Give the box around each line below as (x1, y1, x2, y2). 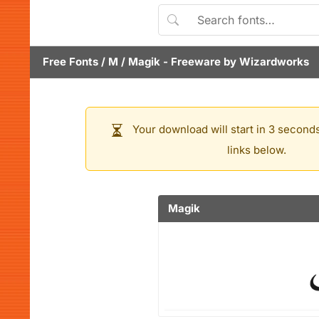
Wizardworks (239, 55, 309, 68)
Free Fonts (43, 55, 98, 68)
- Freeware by (160, 55, 239, 68)
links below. (226, 143, 286, 157)
